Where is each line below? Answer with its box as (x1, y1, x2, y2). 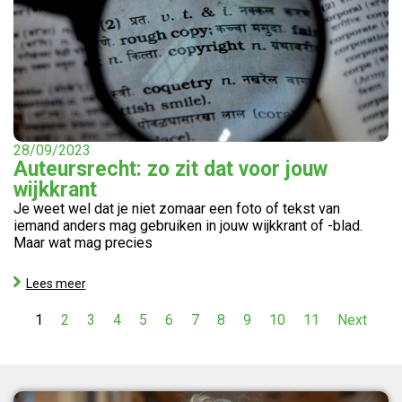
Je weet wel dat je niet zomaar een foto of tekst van (13, 200, 340, 217)
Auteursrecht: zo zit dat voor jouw (13, 157, 328, 181)
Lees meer (25, 275, 86, 291)
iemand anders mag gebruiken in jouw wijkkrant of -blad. (13, 217, 363, 234)
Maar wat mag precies (13, 234, 153, 251)
